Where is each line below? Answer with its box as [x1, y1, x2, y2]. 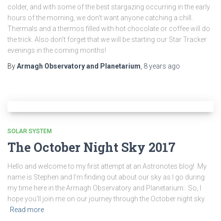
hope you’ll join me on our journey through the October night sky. [7, 195, 209, 203]
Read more [10, 206, 44, 214]
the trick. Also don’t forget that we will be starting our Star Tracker [7, 36, 207, 43]
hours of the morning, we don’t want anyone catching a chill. [7, 14, 193, 22]
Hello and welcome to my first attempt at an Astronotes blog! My [7, 162, 207, 170]
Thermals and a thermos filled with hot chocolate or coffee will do [7, 25, 210, 33]
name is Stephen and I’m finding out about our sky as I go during [7, 173, 205, 181]
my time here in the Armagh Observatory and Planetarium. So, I [7, 184, 201, 192]
